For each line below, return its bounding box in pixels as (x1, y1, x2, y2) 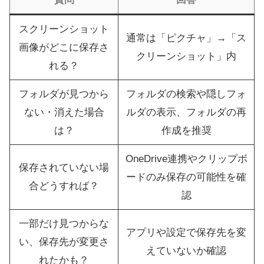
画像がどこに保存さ (19, 42, 109, 54)
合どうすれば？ (29, 180, 99, 192)
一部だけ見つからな (19, 218, 109, 230)
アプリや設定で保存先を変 (126, 227, 246, 239)
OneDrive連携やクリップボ (125, 153, 247, 165)
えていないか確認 (146, 245, 226, 257)
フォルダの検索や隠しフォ (126, 88, 246, 100)
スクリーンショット (19, 24, 109, 35)
